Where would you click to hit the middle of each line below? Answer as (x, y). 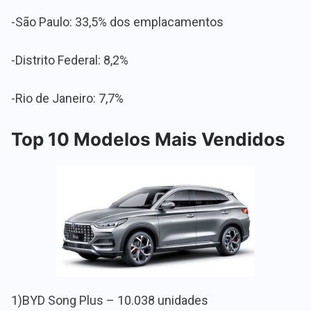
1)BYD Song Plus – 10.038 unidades (110, 300)
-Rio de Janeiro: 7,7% (67, 98)
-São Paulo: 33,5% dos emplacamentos (117, 22)
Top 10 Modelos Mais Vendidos (148, 139)
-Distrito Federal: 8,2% (70, 60)
